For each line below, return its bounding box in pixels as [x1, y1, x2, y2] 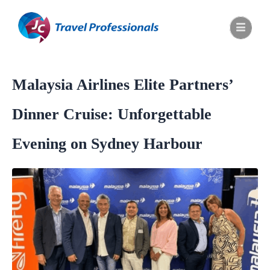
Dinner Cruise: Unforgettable [12, 105, 212, 123]
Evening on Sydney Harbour [12, 134, 202, 152]
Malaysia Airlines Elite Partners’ [12, 75, 233, 93]
